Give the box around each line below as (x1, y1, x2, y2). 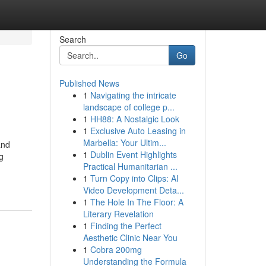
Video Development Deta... (83, 184, 184, 196)
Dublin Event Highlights (90, 148, 177, 160)
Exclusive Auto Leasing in (90, 125, 186, 137)
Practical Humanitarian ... (83, 160, 178, 172)
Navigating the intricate (90, 89, 176, 101)
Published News (59, 77, 119, 89)
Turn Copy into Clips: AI (90, 172, 179, 184)
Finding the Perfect (90, 220, 161, 232)
